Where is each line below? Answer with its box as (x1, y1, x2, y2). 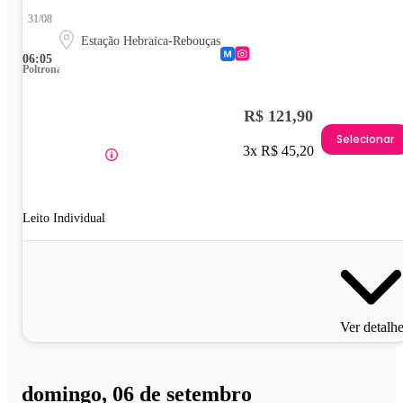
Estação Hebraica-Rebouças (81, 34, 220, 49)
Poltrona (22, 63, 62, 76)
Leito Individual (22, 211, 105, 226)
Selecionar (336, 130, 394, 147)
